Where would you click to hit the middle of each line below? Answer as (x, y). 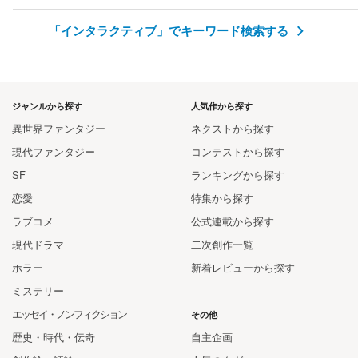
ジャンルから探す (47, 105)
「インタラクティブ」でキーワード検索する (170, 30)
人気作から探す (222, 105)
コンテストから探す (238, 151)
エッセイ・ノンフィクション (69, 313)
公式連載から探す (233, 221)
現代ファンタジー (54, 151)
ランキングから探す (238, 174)
